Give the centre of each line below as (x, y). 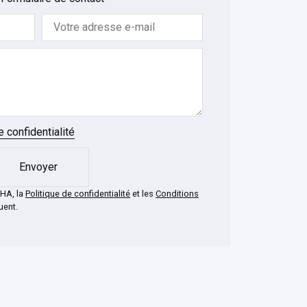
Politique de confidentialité (78, 193)
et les (143, 193)
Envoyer (38, 167)
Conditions (177, 193)
